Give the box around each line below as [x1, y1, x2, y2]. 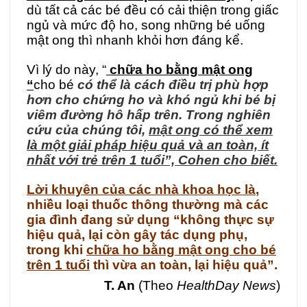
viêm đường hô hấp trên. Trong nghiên [27, 108, 271, 123]
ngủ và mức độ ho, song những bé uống [27, 18, 265, 33]
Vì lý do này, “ [27, 62, 106, 77]
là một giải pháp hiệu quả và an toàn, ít [27, 138, 269, 153]
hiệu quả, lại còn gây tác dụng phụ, [27, 227, 247, 242]
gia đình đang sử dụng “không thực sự [27, 212, 274, 227]
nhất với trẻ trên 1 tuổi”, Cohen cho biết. [27, 153, 278, 168]
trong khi [27, 242, 86, 257]
